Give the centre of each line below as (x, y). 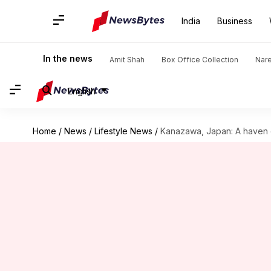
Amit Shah (127, 60)
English (82, 91)
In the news (68, 58)
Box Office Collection (200, 60)
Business (235, 21)
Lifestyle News (123, 131)
